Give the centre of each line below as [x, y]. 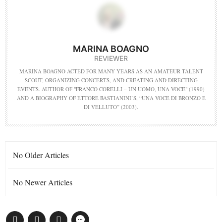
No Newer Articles [43, 182]
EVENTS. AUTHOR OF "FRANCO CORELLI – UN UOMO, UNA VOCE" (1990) [111, 89]
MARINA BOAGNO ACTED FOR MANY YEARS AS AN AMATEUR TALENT [111, 71]
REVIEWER [111, 58]
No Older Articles [41, 155]
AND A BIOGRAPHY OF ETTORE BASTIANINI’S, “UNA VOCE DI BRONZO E [111, 98]
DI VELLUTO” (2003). [111, 107]
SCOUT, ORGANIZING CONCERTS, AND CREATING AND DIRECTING [111, 80]
